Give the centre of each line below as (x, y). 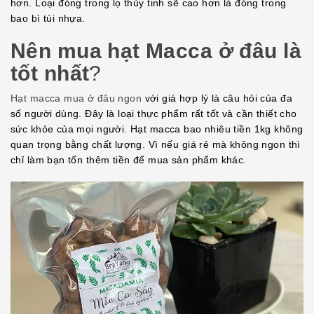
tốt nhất (50, 74)
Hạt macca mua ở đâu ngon (76, 98)
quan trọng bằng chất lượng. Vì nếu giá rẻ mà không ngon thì (156, 144)
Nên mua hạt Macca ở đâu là (156, 51)
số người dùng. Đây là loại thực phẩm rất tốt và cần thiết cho (154, 113)
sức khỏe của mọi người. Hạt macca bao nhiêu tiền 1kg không (157, 129)
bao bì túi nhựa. (48, 19)
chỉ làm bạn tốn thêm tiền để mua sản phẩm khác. (129, 159)
